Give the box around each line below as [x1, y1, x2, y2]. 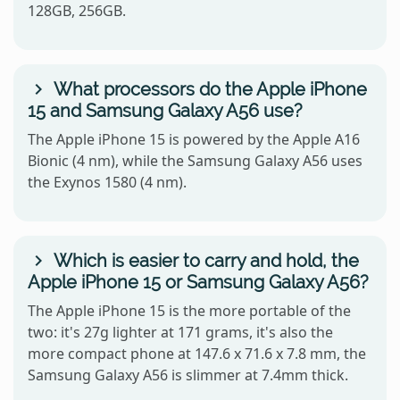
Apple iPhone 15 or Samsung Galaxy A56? [28, 271, 369, 294]
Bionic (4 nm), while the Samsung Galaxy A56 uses [28, 151, 362, 171]
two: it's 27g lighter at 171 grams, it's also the [28, 322, 333, 343]
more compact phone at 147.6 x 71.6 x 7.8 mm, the [28, 344, 366, 364]
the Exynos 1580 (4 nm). [28, 172, 187, 193]
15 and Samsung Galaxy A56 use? [28, 100, 303, 122]
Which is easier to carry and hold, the [49, 250, 359, 272]
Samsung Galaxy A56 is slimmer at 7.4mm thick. [28, 365, 348, 386]
